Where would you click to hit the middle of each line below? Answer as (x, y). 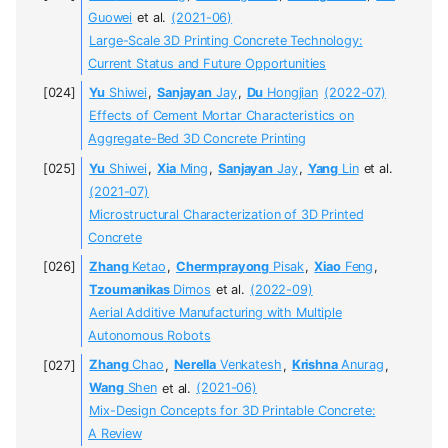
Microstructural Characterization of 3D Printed (226, 214)
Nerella (195, 365)
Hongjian (290, 93)
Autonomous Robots (149, 336)
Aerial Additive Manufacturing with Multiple (215, 313)
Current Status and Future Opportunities (207, 64)
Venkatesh (248, 365)
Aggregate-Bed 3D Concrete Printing (197, 139)
